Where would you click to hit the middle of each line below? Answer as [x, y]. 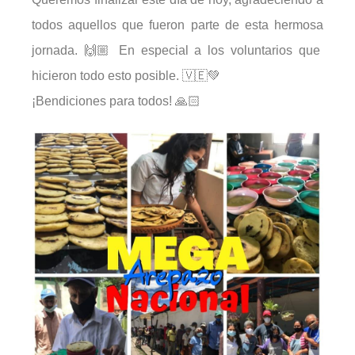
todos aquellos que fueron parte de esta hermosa [177, 25]
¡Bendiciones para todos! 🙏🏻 [116, 101]
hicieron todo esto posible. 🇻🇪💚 [126, 76]
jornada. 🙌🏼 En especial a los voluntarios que [176, 50]
